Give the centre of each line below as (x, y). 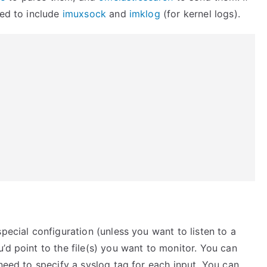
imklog (145, 14)
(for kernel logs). (200, 14)
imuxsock (84, 14)
